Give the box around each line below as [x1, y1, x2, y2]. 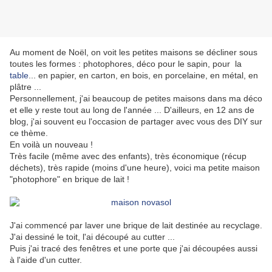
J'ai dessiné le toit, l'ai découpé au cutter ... [10, 232, 175, 242]
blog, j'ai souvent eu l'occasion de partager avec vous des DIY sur [10, 117, 262, 127]
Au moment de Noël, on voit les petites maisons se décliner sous [10, 47, 257, 58]
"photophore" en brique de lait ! [10, 174, 129, 185]
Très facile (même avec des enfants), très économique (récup [10, 151, 246, 161]
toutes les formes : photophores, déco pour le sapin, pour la [10, 59, 242, 69]
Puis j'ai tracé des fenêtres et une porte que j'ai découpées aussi [10, 243, 257, 254]
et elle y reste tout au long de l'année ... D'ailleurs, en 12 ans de [10, 105, 254, 115]
